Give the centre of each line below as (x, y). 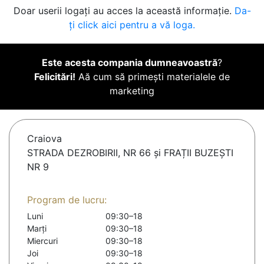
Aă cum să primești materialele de (153, 77)
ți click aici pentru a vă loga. (132, 25)
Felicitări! (55, 77)
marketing (132, 91)
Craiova (44, 139)
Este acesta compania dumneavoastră (130, 63)
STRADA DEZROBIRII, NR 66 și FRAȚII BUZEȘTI (130, 153)
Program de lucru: (67, 200)
